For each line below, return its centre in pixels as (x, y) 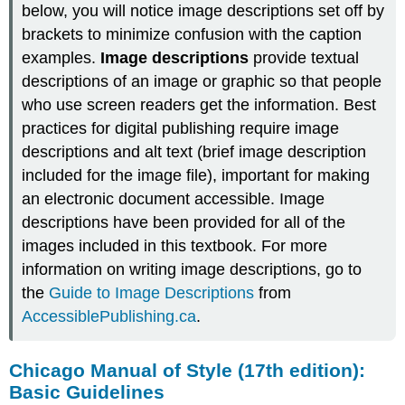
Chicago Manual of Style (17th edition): (188, 371)
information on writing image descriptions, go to (192, 270)
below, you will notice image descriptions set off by (203, 11)
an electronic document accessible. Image (174, 199)
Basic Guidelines (87, 392)
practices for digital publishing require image (181, 129)
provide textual (304, 58)
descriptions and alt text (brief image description (194, 152)
